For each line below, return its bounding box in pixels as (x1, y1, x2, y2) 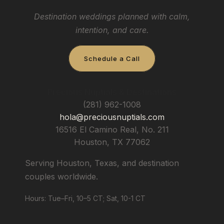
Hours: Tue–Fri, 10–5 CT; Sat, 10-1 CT (25, 193, 145, 202)
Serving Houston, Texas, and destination (25, 157, 179, 168)
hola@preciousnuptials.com (59, 111, 164, 122)
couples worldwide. (25, 171, 98, 181)
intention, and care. (75, 24, 149, 35)
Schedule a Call (84, 54, 140, 62)
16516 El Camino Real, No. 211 (55, 124, 169, 134)
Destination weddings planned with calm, (34, 11, 190, 21)
